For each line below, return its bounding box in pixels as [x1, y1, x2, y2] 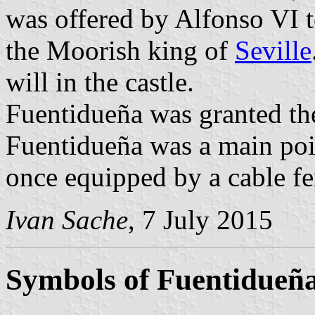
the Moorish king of [6, 34, 235, 65]
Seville [235, 34, 311, 65]
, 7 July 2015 [128, 204, 273, 235]
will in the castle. [6, 66, 194, 97]
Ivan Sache [6, 204, 128, 235]
